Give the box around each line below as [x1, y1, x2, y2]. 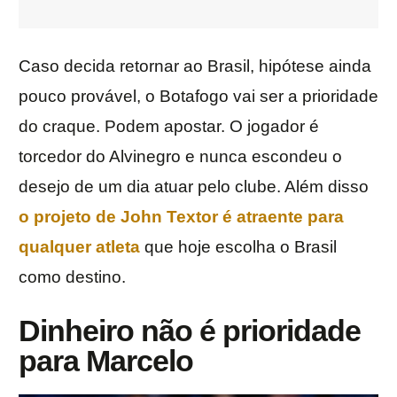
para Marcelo [19, 344, 193, 378]
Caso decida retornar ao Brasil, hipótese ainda [19, 57, 371, 76]
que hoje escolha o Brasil [140, 237, 337, 257]
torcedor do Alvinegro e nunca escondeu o [19, 147, 342, 167]
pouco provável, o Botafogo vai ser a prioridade [19, 87, 378, 106]
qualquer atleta [19, 237, 140, 257]
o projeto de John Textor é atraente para [19, 207, 344, 227]
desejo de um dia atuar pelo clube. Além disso [19, 177, 369, 197]
